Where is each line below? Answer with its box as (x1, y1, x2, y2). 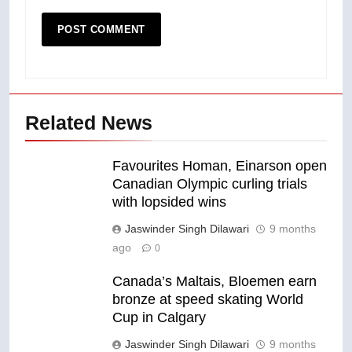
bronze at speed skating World (112, 291, 303, 307)
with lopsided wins (112, 193, 226, 210)
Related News (25, 111, 152, 134)
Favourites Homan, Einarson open (112, 157, 327, 174)
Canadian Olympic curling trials (112, 175, 307, 192)
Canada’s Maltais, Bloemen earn (112, 273, 317, 289)
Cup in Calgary (112, 309, 206, 325)
